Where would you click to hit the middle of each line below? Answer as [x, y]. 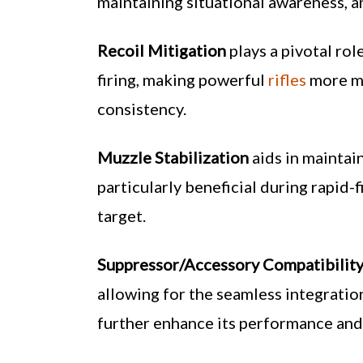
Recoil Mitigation [162, 50]
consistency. [142, 109]
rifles [287, 79]
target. [122, 216]
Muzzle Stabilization [173, 157]
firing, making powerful [183, 79]
